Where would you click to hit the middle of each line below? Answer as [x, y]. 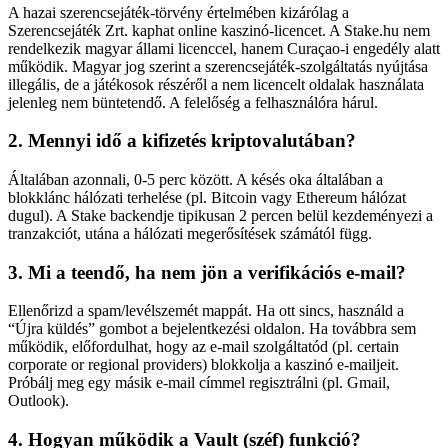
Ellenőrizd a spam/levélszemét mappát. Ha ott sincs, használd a [206, 311]
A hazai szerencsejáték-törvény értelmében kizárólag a [178, 12]
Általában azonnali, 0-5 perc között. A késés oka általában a [195, 179]
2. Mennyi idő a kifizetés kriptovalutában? [182, 141]
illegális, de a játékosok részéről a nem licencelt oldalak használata [216, 84]
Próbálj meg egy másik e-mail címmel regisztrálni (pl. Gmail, [199, 383]
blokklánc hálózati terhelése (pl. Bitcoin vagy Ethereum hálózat [207, 197]
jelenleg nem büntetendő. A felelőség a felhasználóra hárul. [193, 102]
